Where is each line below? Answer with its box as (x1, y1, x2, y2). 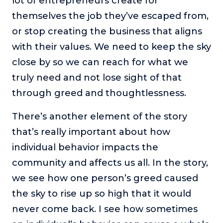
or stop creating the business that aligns (12, 25, 202, 37)
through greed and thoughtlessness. (12, 87, 186, 99)
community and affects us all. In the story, (12, 157, 208, 168)
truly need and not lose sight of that (12, 72, 182, 83)
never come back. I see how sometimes (12, 203, 198, 215)
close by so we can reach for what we (12, 56, 188, 68)
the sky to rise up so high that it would (12, 188, 191, 199)
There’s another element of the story (12, 111, 187, 122)
